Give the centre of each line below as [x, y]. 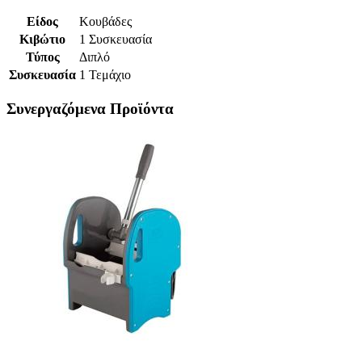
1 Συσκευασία [116, 40]
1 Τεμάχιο [105, 75]
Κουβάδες [107, 22]
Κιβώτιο [42, 40]
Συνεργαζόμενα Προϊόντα [90, 109]
